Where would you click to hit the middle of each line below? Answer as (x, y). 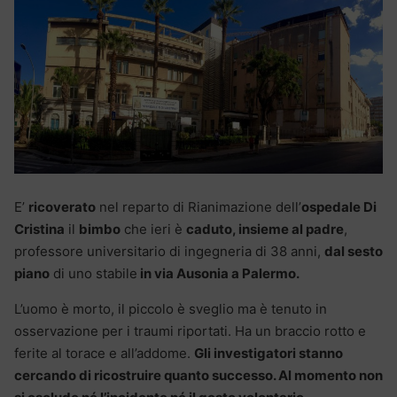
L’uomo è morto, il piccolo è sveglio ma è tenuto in (171, 308)
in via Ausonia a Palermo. (218, 273)
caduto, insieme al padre (265, 229)
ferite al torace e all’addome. (104, 353)
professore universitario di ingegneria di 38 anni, (169, 251)
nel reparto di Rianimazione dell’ (198, 206)
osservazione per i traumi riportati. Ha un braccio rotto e (190, 331)
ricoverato (62, 206)
